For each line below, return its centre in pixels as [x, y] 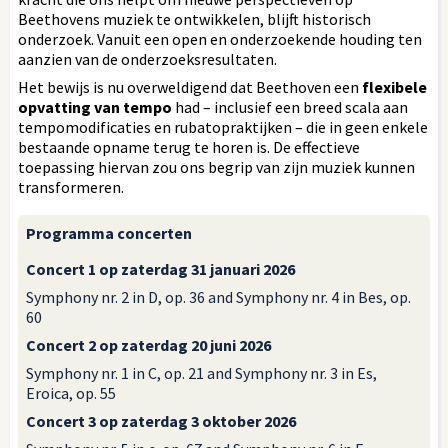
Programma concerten [109, 232]
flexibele [394, 86]
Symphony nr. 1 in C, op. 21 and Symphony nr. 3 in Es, [201, 372]
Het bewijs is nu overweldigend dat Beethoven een [190, 86]
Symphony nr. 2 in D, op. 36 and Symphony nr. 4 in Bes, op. [218, 296]
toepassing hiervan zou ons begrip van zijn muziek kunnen [216, 166]
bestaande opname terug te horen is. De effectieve [189, 146]
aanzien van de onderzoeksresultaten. [147, 58]
